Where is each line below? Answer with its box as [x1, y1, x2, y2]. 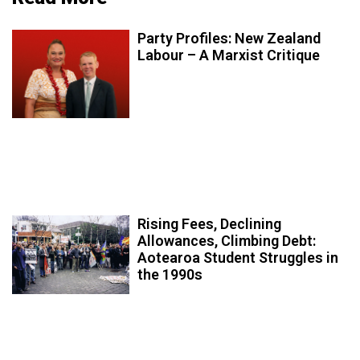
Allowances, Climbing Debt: [137, 232, 317, 250]
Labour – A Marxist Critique [137, 46, 321, 63]
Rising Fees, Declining [137, 215, 282, 233]
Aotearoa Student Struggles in [137, 249, 339, 267]
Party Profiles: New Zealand [137, 29, 321, 47]
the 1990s [137, 266, 203, 284]
